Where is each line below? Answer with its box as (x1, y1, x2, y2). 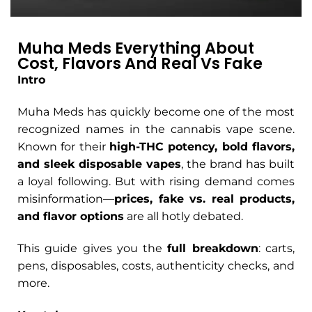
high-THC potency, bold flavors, (109, 140, 295, 154)
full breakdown (167, 242, 258, 255)
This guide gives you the (17, 242, 168, 255)
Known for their (17, 140, 109, 154)
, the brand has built (181, 157, 295, 171)
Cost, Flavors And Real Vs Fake (17, 52, 263, 75)
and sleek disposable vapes (17, 157, 181, 171)
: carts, (258, 242, 295, 255)
